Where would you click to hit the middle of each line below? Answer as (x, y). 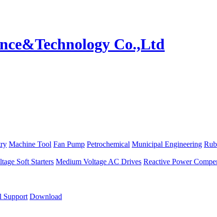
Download (46, 196)
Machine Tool (30, 144)
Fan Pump (69, 144)
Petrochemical (108, 144)
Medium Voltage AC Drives (99, 161)
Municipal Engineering (167, 144)
